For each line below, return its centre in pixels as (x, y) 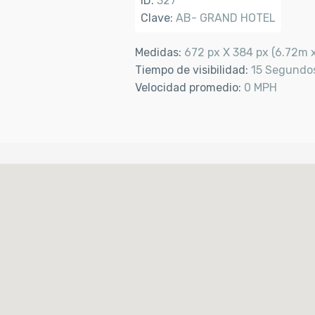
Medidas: (160, 52)
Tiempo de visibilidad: (193, 70)
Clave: (158, 18)
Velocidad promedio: (189, 88)
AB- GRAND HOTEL (226, 18)
